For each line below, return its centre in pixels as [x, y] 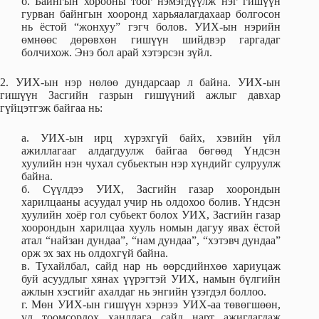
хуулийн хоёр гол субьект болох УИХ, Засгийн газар [151, 215]
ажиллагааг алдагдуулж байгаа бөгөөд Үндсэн [151, 151]
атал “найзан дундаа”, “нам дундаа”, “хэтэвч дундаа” [151, 241]
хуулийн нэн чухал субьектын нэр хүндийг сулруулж [151, 164]
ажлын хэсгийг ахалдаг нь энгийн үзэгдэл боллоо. [144, 292]
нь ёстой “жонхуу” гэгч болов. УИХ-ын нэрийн [151, 27]
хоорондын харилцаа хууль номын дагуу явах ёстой [151, 228]
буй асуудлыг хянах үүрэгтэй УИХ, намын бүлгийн [151, 279]
